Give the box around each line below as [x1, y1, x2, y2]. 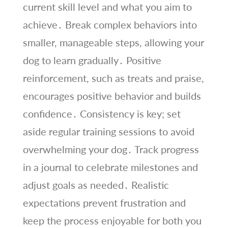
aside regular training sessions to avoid [22, 125, 194, 137]
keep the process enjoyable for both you [22, 214, 202, 226]
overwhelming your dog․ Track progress [22, 142, 199, 155]
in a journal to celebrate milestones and [22, 160, 198, 173]
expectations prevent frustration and [22, 196, 186, 209]
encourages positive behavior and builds [22, 89, 201, 102]
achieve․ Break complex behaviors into [22, 18, 197, 31]
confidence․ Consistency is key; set [22, 107, 181, 120]
